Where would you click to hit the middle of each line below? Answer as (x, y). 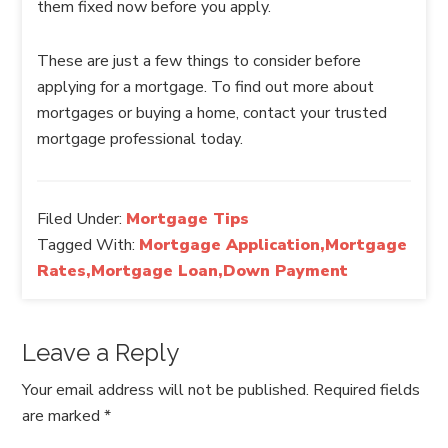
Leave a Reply (101, 352)
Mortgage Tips (188, 219)
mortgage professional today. (140, 139)
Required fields (367, 390)
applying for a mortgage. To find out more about (206, 87)
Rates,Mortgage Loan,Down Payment (193, 271)
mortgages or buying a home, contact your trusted (212, 113)
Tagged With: (88, 245)
